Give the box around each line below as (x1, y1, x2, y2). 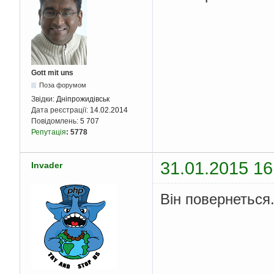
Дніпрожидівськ (56, 94, 109, 103)
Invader (31, 160, 62, 170)
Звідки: (31, 94, 56, 103)
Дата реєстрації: (31, 105, 90, 114)
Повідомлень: (31, 116, 80, 125)
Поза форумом (39, 81, 87, 89)
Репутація (31, 127, 66, 136)
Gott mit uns (31, 68, 73, 77)
